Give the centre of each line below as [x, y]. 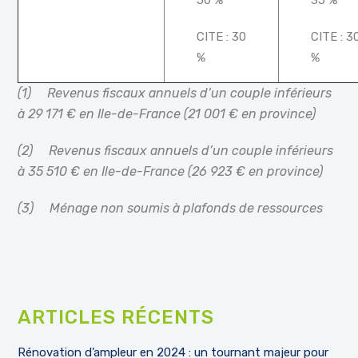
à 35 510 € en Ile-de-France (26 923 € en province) [171, 171]
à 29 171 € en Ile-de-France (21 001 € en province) [167, 113]
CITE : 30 [222, 36]
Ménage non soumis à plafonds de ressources [187, 208]
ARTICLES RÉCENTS [116, 317]
